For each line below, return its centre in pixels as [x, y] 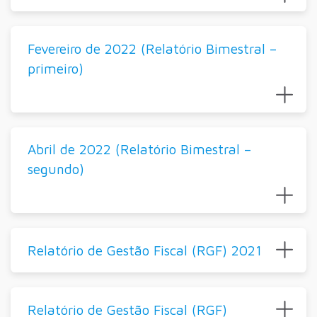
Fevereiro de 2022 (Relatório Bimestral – [152, 48]
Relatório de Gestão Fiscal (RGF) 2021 [144, 250]
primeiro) [55, 68]
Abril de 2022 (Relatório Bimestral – [139, 149]
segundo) [56, 169]
